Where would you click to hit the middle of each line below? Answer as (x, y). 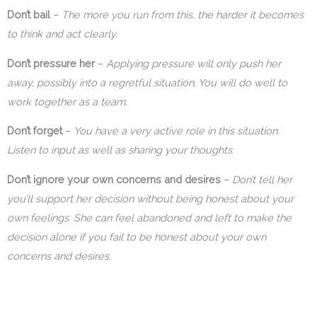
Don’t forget (35, 131)
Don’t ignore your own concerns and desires (114, 179)
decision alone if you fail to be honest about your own (137, 236)
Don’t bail (30, 14)
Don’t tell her (262, 179)
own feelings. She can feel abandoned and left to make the (149, 217)
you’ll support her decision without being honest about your (150, 198)
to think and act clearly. (62, 33)
